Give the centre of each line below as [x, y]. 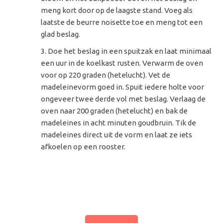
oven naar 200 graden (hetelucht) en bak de [114, 111]
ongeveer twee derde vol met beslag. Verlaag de [123, 99]
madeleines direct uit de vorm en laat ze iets [117, 135]
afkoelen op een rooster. [83, 147]
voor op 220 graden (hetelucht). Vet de [106, 75]
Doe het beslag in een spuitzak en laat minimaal [130, 51]
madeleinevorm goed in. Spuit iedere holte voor [123, 87]
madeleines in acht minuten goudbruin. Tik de [119, 123]
